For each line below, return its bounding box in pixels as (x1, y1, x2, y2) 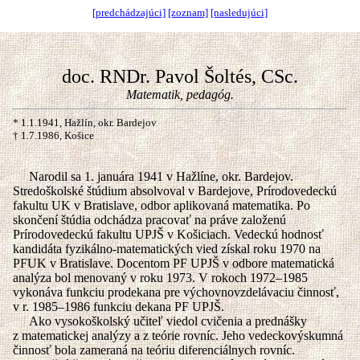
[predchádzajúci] (92, 6, 166, 18)
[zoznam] (168, 6, 208, 18)
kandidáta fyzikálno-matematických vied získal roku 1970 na (13, 242, 321, 256)
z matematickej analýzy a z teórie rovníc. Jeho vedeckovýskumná (13, 329, 343, 342)
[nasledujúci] (211, 6, 268, 18)
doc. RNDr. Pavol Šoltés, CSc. (62, 66, 298, 87)
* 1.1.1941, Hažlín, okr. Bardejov (13, 117, 157, 129)
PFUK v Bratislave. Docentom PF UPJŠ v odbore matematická (13, 256, 334, 270)
